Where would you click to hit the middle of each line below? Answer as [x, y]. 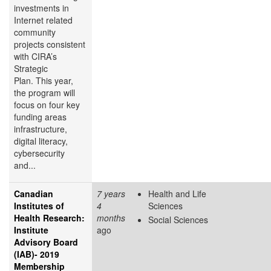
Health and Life [177, 193]
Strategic [31, 68]
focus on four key [47, 104]
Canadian [34, 193]
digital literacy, [41, 141]
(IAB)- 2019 [37, 254]
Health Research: [49, 217]
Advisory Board [46, 242]
